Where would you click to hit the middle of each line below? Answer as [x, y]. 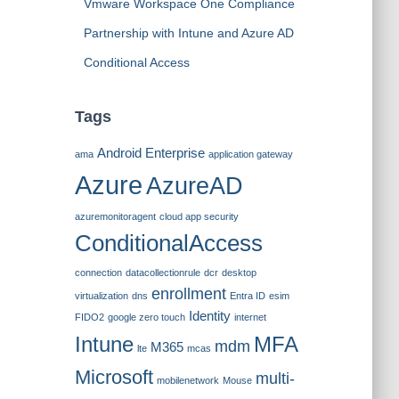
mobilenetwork [187, 380]
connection [98, 273]
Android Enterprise [151, 153]
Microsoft [114, 377]
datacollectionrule [163, 273]
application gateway [250, 154]
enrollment [188, 294]
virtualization [101, 296]
